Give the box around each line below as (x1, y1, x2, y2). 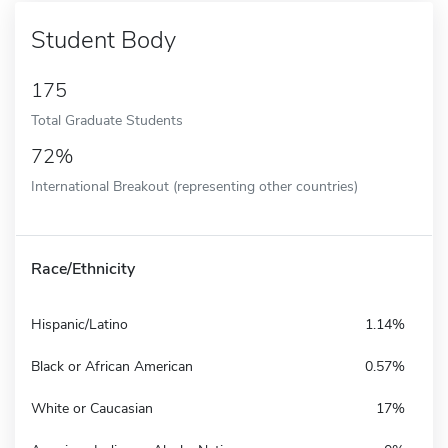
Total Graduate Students (31, 109, 183, 130)
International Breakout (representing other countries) (31, 175, 358, 196)
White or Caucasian (31, 398, 153, 418)
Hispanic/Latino (31, 314, 128, 334)
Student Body (31, 23, 176, 56)
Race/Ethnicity (31, 257, 135, 280)
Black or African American (31, 356, 193, 376)
